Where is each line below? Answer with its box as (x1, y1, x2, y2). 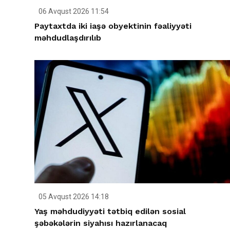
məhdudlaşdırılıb (34, 33, 101, 43)
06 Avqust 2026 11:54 (37, 7, 109, 16)
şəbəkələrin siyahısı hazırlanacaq (34, 218, 167, 228)
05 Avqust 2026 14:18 (37, 192, 109, 201)
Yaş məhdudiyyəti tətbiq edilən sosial (34, 206, 186, 216)
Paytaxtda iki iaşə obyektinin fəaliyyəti (34, 21, 191, 31)
